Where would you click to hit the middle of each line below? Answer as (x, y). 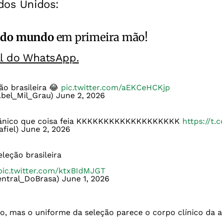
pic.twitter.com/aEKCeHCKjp (115, 88)
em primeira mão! (101, 37)
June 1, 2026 (86, 179)
